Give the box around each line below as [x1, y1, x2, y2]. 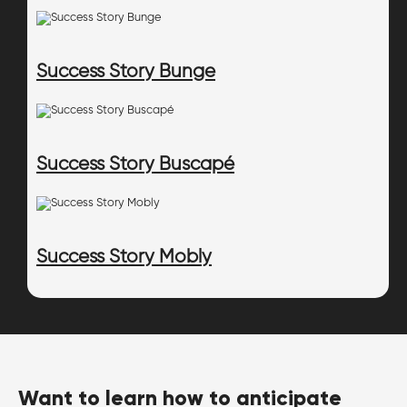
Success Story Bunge [36, 62, 215, 82]
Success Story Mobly [36, 247, 212, 267]
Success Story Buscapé [36, 154, 234, 174]
